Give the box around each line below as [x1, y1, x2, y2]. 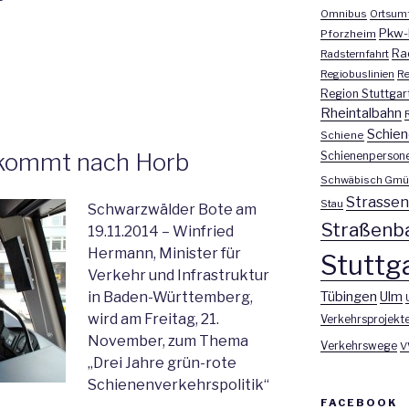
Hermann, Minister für [88, 245, 241, 263]
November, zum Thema [88, 332, 248, 351]
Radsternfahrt [320, 47, 389, 60]
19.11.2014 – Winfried [88, 223, 234, 241]
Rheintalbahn [320, 104, 402, 121]
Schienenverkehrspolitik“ [88, 376, 269, 394]
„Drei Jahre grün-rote [88, 354, 236, 372]
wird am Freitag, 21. [88, 310, 219, 329]
